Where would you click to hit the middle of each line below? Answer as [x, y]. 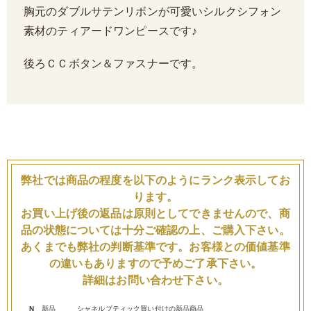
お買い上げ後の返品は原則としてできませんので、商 [155, 214]
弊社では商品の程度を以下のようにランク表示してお [155, 180]
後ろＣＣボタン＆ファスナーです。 [114, 64]
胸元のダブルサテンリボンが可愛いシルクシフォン [153, 12]
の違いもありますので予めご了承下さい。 [155, 264]
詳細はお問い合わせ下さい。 [155, 280]
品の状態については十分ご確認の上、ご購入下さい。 [155, 230]
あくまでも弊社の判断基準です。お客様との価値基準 [155, 247]
